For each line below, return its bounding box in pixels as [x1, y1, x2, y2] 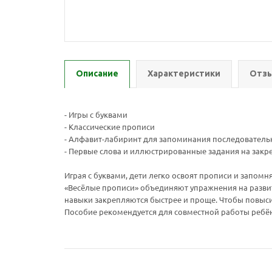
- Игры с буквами [64, 109, 127, 120]
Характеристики [148, 69, 220, 78]
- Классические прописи [64, 121, 155, 132]
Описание [76, 69, 118, 78]
